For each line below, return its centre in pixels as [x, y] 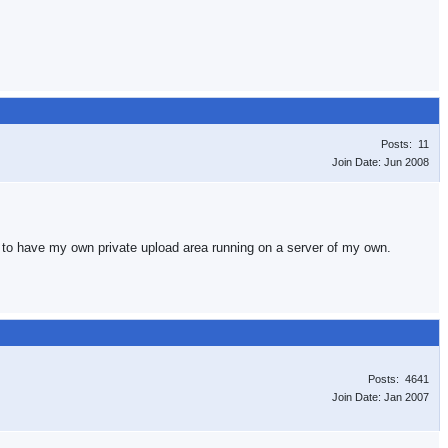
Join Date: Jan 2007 [380, 397]
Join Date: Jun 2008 [380, 162]
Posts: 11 [405, 144]
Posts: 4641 [398, 379]
